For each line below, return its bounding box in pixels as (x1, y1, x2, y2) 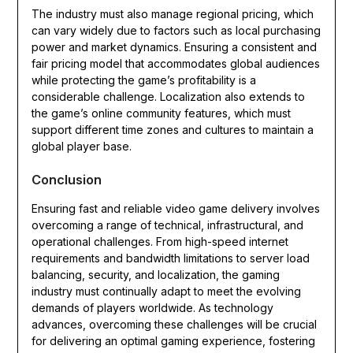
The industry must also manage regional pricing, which (31, 7, 314, 21)
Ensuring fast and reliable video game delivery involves (31, 202, 320, 216)
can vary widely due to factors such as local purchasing (31, 24, 321, 38)
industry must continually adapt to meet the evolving (31, 284, 301, 299)
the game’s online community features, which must (31, 106, 291, 121)
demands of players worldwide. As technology (31, 301, 273, 315)
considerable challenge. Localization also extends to (31, 90, 305, 104)
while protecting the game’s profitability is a (31, 73, 256, 87)
